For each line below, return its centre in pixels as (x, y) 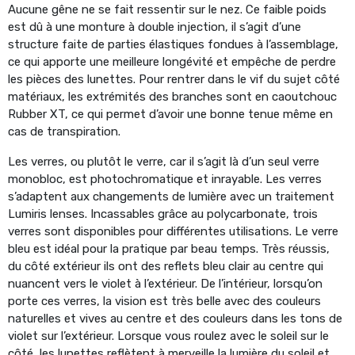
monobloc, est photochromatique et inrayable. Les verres (165, 179)
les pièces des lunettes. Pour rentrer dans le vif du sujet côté (174, 79)
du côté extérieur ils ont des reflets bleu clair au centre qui (166, 266)
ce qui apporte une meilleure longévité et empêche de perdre (172, 61)
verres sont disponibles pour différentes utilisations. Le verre (173, 231)
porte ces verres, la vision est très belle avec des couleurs (164, 301)
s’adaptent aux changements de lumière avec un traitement (171, 196)
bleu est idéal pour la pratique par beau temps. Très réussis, (169, 248)
